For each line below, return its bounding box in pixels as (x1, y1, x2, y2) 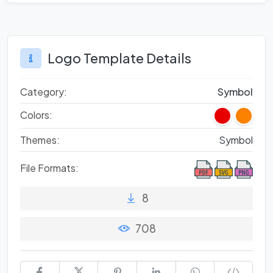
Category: (20, 85, 67, 98)
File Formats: (20, 161, 79, 174)
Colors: (20, 108, 52, 121)
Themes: (20, 133, 60, 146)
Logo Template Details (48, 49, 191, 66)
